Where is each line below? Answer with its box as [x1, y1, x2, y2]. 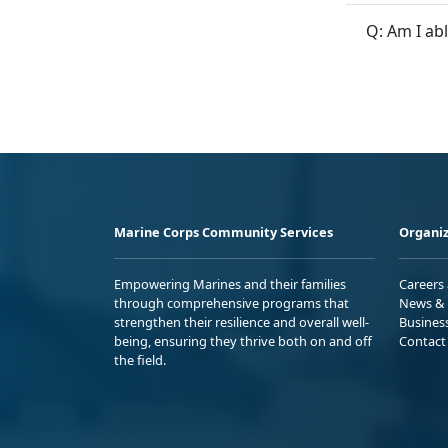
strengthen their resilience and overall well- [114, 313, 369, 331]
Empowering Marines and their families [114, 275, 346, 293]
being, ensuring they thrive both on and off [114, 332, 372, 350]
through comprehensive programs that [114, 294, 349, 312]
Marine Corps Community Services [114, 223, 333, 241]
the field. [114, 351, 166, 369]
